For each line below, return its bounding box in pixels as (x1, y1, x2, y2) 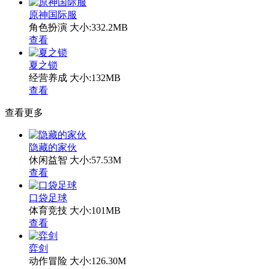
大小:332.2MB (70, 22, 128, 32)
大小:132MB (70, 72, 121, 83)
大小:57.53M (70, 154, 121, 165)
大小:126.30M (70, 255, 126, 266)
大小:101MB (70, 205, 121, 216)
